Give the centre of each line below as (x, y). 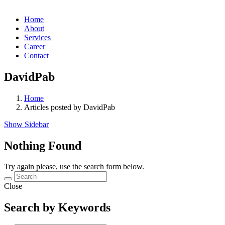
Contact (36, 55)
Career (35, 46)
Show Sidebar (26, 124)
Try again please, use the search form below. (74, 167)
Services (37, 37)
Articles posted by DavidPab (70, 107)
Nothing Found (43, 145)
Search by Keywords (57, 208)
